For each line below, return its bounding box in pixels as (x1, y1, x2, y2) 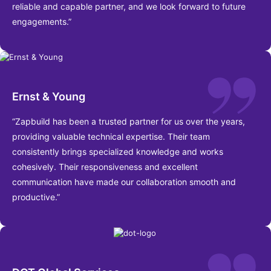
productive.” (12, 192, 60, 203)
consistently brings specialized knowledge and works (12, 146, 223, 157)
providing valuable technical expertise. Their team (12, 131, 210, 142)
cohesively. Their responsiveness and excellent (12, 162, 198, 172)
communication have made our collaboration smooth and (12, 177, 236, 188)
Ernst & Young (12, 90, 85, 103)
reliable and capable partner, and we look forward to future (12, 1, 246, 11)
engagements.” (12, 16, 71, 27)
